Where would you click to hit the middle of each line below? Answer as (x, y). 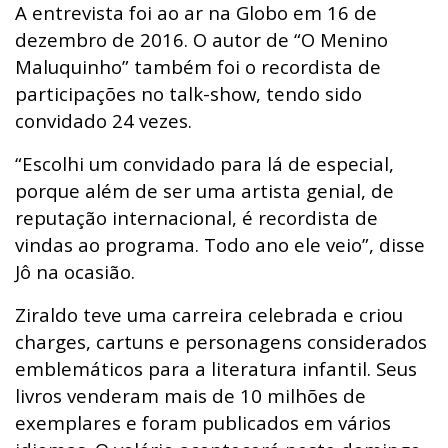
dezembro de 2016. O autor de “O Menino (201, 39)
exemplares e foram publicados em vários (203, 422)
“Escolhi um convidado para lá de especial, (204, 163)
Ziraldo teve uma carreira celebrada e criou (209, 314)
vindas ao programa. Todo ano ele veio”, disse (220, 244)
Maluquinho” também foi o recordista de (198, 66)
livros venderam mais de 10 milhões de (190, 395)
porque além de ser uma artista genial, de (204, 190)
